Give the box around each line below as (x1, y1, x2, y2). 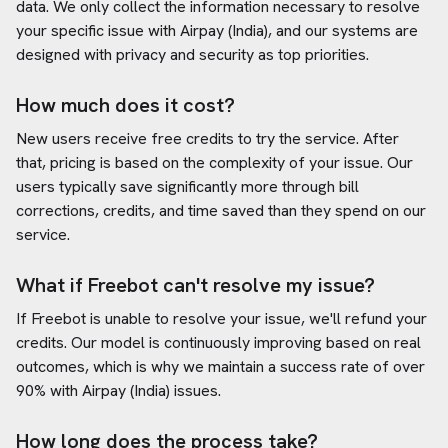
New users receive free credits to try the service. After (16, 128, 399, 149)
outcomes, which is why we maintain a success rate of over (16, 356, 425, 377)
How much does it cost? (16, 92, 235, 118)
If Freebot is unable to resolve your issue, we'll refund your (16, 308, 427, 329)
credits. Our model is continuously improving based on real (16, 332, 421, 353)
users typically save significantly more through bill (16, 176, 359, 197)
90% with (16, 380, 82, 401)
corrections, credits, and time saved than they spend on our (16, 200, 426, 221)
